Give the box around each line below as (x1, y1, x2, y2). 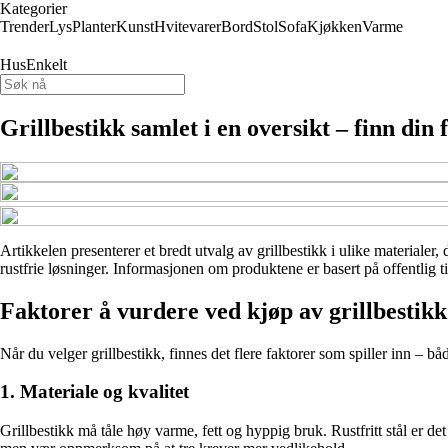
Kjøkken (307, 18, 362, 35)
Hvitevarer (154, 18, 221, 35)
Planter (72, 18, 116, 35)
